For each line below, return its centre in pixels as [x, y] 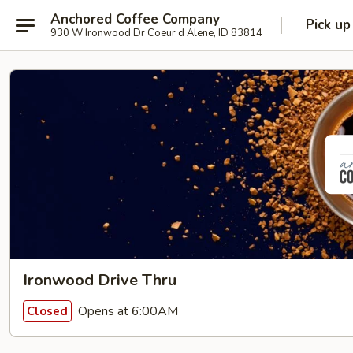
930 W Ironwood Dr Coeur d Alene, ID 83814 [156, 33]
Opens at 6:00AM [126, 311]
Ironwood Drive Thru [100, 280]
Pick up [328, 25]
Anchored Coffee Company [135, 19]
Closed [47, 311]
